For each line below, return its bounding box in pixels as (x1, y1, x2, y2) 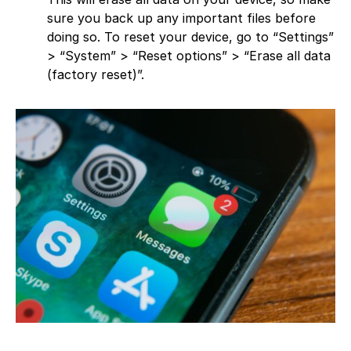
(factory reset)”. (47, 67, 144, 83)
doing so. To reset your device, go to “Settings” (47, 29, 334, 45)
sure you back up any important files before (47, 10, 316, 27)
